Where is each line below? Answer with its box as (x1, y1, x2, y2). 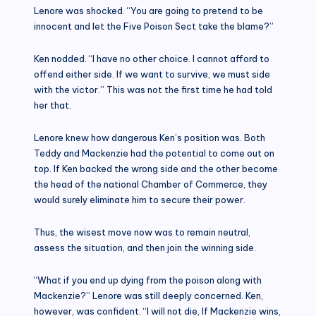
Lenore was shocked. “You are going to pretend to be (34, 4, 263, 16)
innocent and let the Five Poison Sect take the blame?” (34, 20, 274, 32)
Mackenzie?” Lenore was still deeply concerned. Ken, (34, 289, 263, 301)
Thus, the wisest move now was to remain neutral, (34, 226, 250, 238)
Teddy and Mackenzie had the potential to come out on (34, 147, 274, 159)
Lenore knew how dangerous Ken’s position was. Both (34, 131, 265, 143)
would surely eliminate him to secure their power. (34, 193, 245, 205)
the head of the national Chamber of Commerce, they (34, 178, 267, 190)
